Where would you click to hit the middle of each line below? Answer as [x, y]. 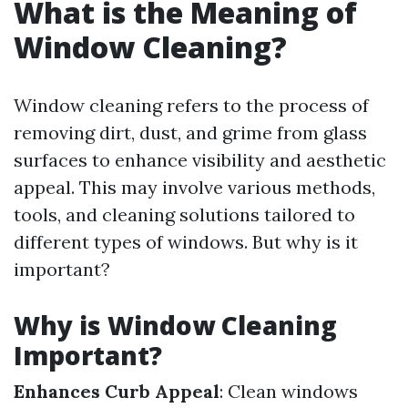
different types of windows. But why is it [186, 242]
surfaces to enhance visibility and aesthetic [200, 160]
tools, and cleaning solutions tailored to [184, 214]
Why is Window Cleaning [175, 325]
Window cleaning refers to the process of [191, 105]
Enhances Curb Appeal [117, 391]
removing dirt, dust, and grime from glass [190, 133]
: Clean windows [289, 391]
